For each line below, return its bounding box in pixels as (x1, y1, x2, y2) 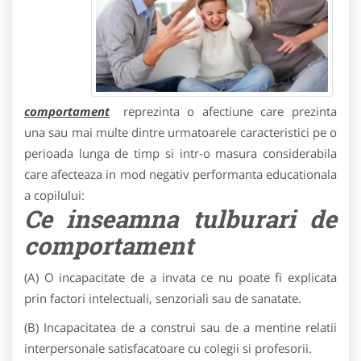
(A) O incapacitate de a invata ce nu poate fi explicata (24, 269, 337, 285)
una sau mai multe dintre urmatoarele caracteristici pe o (24, 124, 337, 140)
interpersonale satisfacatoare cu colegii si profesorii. (24, 340, 312, 356)
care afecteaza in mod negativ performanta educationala (24, 166, 337, 182)
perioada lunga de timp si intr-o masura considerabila (24, 145, 337, 161)
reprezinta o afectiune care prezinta (122, 103, 338, 119)
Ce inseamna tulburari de (24, 203, 337, 234)
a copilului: (24, 187, 85, 203)
